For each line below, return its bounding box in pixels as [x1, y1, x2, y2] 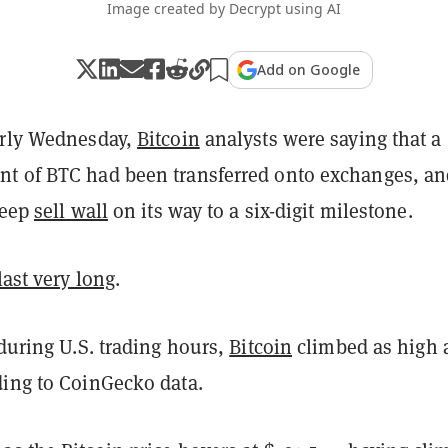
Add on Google [257, 59, 360, 79]
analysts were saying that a [199, 124, 442, 152]
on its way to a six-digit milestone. [107, 196, 413, 224]
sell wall [34, 196, 108, 224]
